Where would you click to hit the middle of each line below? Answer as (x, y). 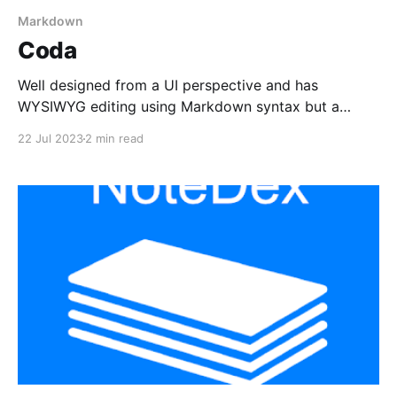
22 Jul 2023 (51, 139)
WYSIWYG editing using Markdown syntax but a (179, 107)
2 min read (114, 139)
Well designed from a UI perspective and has (168, 86)
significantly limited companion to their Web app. (183, 128)
